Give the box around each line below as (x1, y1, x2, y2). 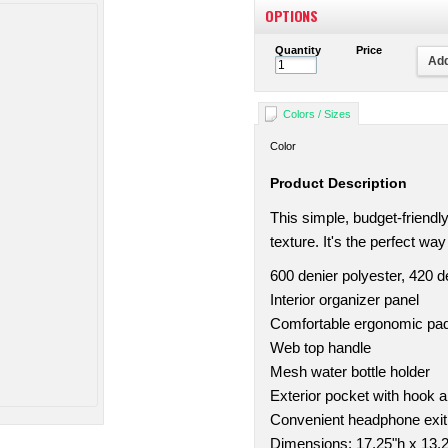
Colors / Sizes (283, 108, 351, 120)
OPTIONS (265, 5, 318, 26)
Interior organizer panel (270, 292, 419, 308)
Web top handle (270, 340, 371, 356)
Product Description (270, 175, 407, 191)
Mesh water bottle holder (270, 364, 430, 380)
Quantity (275, 44, 321, 56)
